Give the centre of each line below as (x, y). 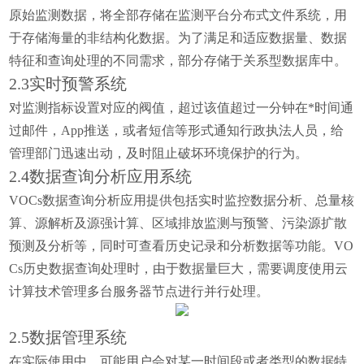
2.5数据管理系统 (68, 337)
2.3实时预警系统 (68, 84)
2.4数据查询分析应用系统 (101, 176)
